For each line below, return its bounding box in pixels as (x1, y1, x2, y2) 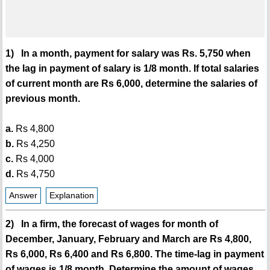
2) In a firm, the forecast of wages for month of (5, 219, 218, 230)
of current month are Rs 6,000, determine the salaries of (5, 78, 257, 89)
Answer (8, 191, 37, 201)
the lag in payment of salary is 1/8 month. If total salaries (5, 63, 259, 74)
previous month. (5, 93, 80, 104)
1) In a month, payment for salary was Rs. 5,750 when (5, 48, 251, 59)
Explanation (49, 191, 94, 201)
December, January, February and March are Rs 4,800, (5, 234, 251, 245)
